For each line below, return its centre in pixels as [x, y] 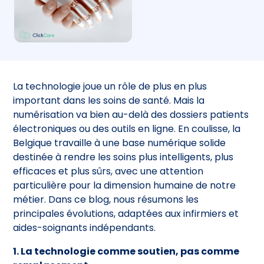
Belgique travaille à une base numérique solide [120, 143]
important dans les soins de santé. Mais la [109, 100]
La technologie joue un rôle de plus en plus [110, 86]
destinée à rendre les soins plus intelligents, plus [123, 157]
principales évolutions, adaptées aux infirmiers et [126, 213]
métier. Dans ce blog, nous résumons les [106, 199]
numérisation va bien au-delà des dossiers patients [131, 114]
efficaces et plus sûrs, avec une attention [108, 171]
